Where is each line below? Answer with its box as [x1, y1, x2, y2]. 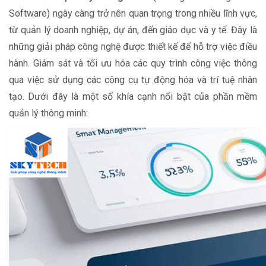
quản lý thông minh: [9, 107, 88, 119]
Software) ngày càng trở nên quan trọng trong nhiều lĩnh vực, [9, 8, 257, 19]
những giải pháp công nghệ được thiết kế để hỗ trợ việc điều [9, 41, 257, 52]
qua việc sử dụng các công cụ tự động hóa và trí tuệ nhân [9, 74, 257, 85]
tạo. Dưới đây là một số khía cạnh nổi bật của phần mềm [9, 91, 257, 102]
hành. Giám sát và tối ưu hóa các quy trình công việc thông [9, 58, 257, 69]
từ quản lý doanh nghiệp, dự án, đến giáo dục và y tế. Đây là [9, 24, 257, 36]
